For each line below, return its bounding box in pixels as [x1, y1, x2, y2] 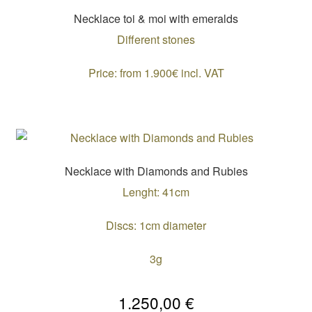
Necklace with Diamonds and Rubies [64, 162, 248, 179]
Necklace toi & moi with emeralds [74, 10, 238, 26]
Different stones [117, 31, 195, 48]
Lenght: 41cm [123, 184, 189, 201]
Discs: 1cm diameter [106, 217, 206, 234]
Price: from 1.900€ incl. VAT [88, 65, 224, 81]
